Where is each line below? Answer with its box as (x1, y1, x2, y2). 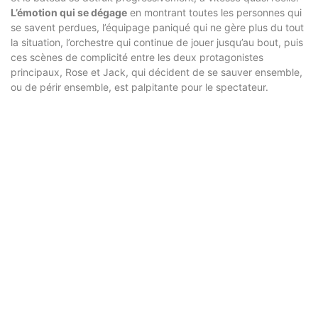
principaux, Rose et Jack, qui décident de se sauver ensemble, (11, 65, 302, 78)
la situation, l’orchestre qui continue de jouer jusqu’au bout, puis (11, 35, 303, 48)
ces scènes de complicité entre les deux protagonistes (11, 50, 263, 63)
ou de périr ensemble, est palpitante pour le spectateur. (11, 80, 268, 93)
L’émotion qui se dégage (11, 6, 127, 18)
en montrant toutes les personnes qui (127, 6, 302, 18)
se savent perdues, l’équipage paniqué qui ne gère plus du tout (11, 21, 304, 33)
